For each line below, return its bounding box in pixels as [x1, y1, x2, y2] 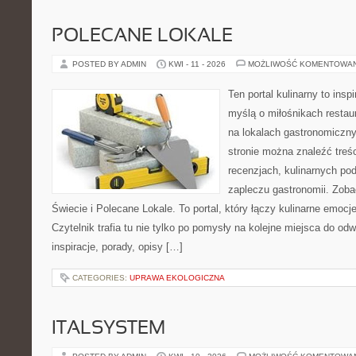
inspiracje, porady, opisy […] [52, 241, 183, 253]
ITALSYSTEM [52, 320, 165, 338]
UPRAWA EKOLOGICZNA [130, 273, 225, 282]
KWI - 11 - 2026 [168, 60, 226, 68]
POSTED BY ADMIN [72, 60, 149, 68]
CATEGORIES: [72, 273, 130, 282]
